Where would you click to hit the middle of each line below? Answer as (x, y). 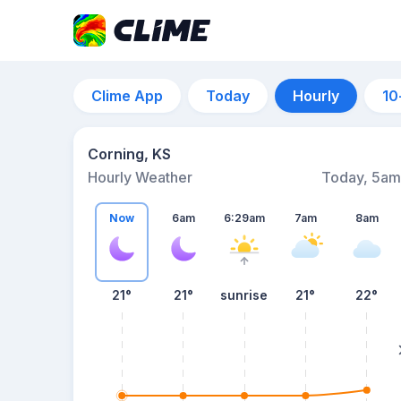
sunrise (244, 295)
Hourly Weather (140, 177)
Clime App (127, 96)
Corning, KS (129, 154)
